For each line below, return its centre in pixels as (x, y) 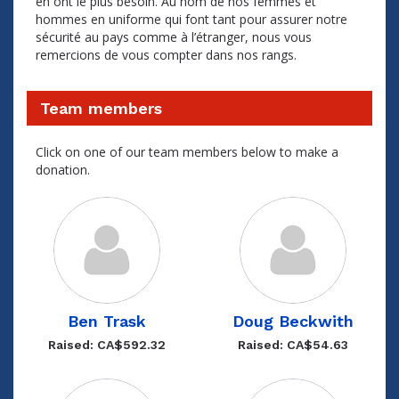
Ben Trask (106, 321)
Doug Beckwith (293, 321)
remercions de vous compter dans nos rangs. (168, 55)
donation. (63, 170)
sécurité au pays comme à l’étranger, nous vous (174, 37)
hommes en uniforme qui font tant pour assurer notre (191, 19)
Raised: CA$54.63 (293, 345)
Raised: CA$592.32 (106, 345)
